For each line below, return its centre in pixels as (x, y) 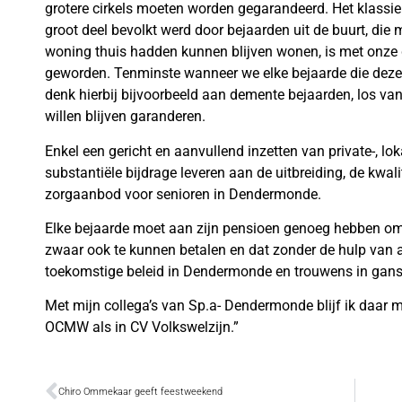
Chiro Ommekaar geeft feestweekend (140, 391)
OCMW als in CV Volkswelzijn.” (142, 328)
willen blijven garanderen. (125, 117)
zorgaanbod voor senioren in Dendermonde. (183, 194)
